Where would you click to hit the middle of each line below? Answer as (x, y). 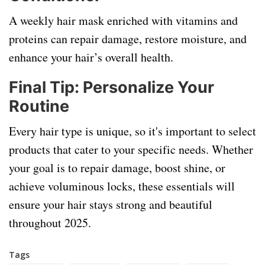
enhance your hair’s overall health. (91, 57)
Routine (39, 106)
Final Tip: (46, 87)
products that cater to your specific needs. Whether (131, 149)
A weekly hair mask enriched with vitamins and (123, 20)
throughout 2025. (50, 223)
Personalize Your (148, 87)
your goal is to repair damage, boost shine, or (117, 168)
